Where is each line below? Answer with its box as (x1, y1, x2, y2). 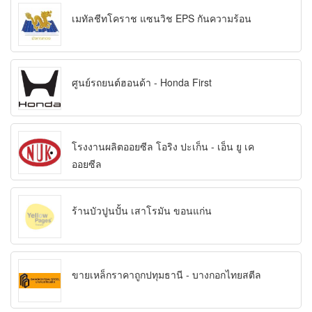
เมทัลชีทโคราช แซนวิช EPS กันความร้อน (72, 11, 251, 26)
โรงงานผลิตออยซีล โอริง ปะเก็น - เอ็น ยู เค (72, 139, 254, 154)
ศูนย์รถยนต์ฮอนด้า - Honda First (72, 75, 212, 90)
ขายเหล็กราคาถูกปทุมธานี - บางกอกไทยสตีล (72, 267, 261, 282)
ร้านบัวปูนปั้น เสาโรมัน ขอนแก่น (72, 203, 212, 218)
